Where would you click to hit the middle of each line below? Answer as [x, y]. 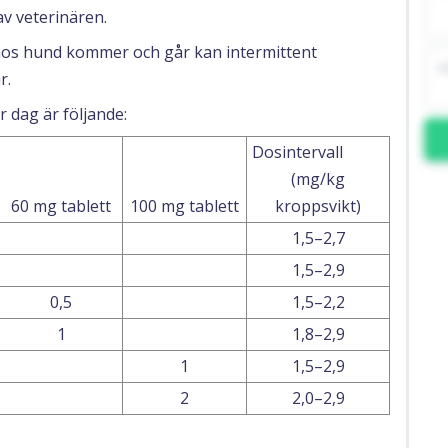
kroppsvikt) [318, 206]
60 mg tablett [61, 206]
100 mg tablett [184, 206]
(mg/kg [318, 179]
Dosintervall [297, 152]
